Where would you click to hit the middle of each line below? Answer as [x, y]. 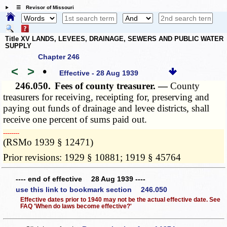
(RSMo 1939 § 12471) [48, 142]
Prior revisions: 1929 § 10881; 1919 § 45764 [92, 158]
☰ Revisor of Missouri [42, 8]
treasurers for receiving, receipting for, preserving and [106, 97]
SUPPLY [18, 46]
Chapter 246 [59, 57]
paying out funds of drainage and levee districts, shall [106, 108]
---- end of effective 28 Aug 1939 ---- [81, 179]
